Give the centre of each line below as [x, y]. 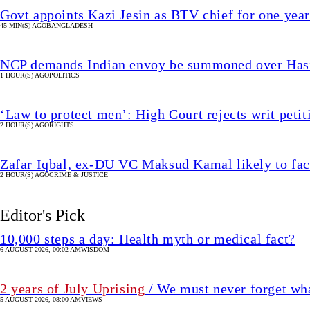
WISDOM [95, 250]
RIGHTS [62, 125]
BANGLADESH [70, 26]
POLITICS [64, 75]
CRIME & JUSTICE [79, 175]
